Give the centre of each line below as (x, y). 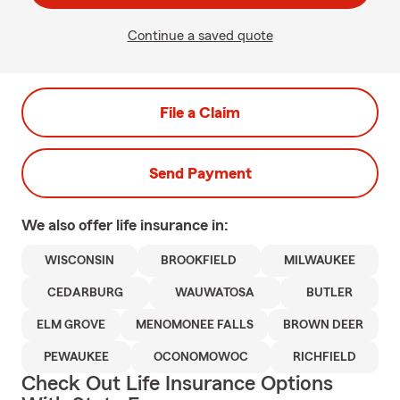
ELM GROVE (71, 325)
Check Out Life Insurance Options (177, 384)
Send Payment (200, 173)
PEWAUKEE (76, 357)
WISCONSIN (80, 261)
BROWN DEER (324, 325)
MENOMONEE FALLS (194, 325)
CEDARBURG (85, 293)
